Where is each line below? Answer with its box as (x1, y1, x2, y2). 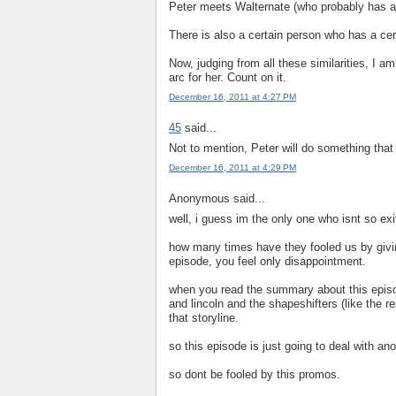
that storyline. (169, 310, 239, 324)
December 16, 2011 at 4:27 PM (169, 92, 296, 103)
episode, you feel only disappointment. (169, 254, 366, 268)
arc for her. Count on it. (169, 71, 286, 84)
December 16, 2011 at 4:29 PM (169, 163, 296, 173)
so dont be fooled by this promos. (169, 367, 340, 381)
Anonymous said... (169, 192, 265, 206)
